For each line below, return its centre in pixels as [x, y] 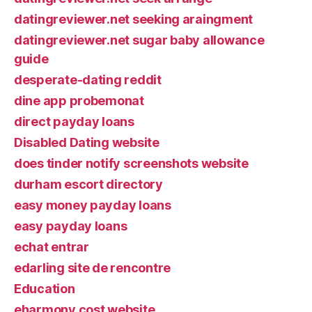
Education [45, 289]
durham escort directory [88, 184]
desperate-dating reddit [88, 80]
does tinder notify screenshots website [131, 163]
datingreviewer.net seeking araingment [134, 19]
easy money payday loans [93, 205]
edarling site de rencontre [92, 268]
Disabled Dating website [87, 142]
